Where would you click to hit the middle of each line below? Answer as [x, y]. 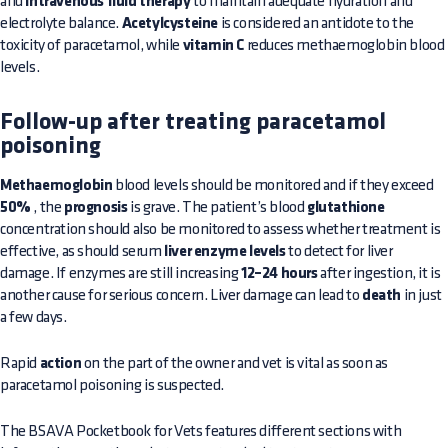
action [60, 364]
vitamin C [213, 46]
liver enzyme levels [225, 252]
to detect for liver [339, 251]
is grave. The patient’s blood [217, 207]
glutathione [346, 208]
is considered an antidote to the [316, 23]
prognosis [96, 208]
